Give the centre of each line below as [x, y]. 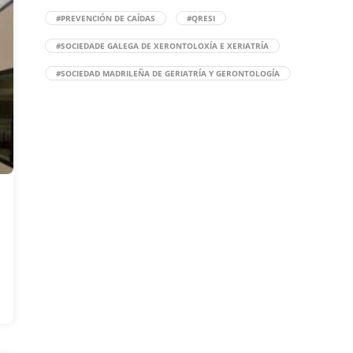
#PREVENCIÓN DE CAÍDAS [106, 18]
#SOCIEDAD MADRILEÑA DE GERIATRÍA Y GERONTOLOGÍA [168, 73]
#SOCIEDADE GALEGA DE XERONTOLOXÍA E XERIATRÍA [163, 46]
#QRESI [201, 18]
